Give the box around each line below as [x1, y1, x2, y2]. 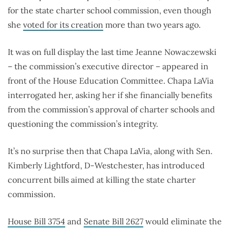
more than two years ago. [103, 20, 201, 30]
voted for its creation [23, 20, 103, 30]
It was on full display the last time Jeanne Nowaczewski [8, 47, 217, 57]
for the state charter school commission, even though [8, 5, 212, 16]
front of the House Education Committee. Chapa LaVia [8, 75, 214, 86]
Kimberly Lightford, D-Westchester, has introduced [8, 160, 205, 171]
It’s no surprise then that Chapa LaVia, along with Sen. [8, 146, 213, 157]
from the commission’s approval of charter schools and [8, 104, 215, 115]
